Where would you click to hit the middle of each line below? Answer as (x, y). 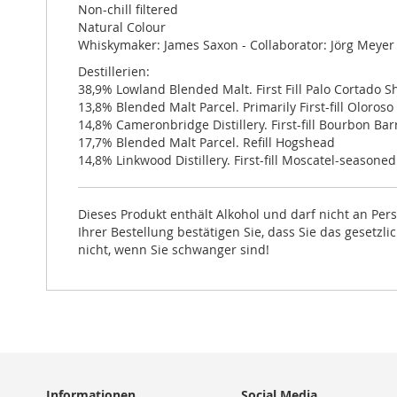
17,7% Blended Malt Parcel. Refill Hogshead (206, 143)
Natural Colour (122, 27)
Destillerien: (114, 72)
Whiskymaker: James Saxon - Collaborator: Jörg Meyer (236, 45)
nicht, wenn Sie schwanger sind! (174, 250)
